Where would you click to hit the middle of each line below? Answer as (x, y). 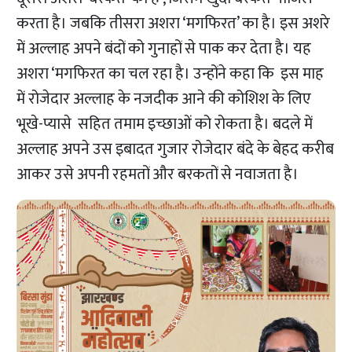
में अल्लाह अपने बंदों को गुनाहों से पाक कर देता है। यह (164, 49)
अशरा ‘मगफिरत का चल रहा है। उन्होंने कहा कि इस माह (170, 74)
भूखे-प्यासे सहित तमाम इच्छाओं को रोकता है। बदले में (165, 125)
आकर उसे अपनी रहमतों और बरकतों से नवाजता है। (158, 175)
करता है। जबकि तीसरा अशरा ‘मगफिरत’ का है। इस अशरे (174, 24)
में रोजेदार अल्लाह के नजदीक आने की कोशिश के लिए (164, 99)
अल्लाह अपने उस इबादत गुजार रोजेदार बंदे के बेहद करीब (176, 150)
